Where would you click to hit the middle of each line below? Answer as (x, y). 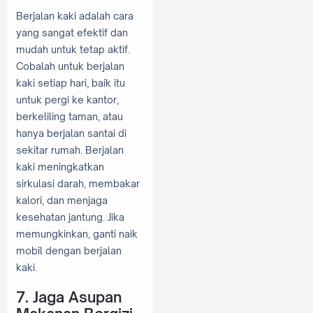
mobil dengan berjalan (69, 251)
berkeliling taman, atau (70, 117)
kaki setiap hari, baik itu (71, 83)
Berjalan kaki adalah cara (75, 16)
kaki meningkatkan (60, 167)
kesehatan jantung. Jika (70, 217)
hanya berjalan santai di (71, 133)
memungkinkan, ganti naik (77, 234)
